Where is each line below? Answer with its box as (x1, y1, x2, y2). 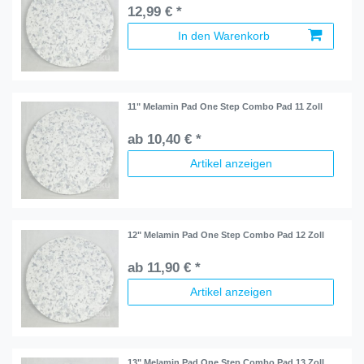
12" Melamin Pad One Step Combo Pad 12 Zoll (128, 229, 325, 240)
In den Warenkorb (178, 28, 270, 42)
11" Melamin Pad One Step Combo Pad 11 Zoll (128, 102, 323, 112)
